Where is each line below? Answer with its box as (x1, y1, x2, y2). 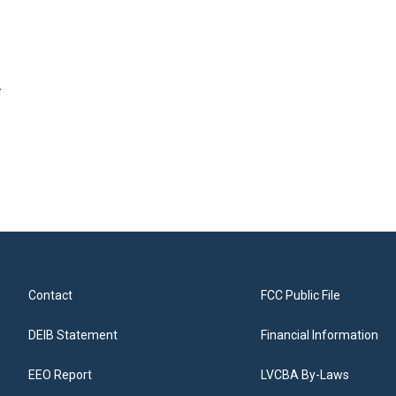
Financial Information (261, 328, 379, 342)
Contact (28, 288, 72, 302)
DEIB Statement (28, 328, 118, 342)
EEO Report (28, 368, 92, 382)
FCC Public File (261, 288, 341, 302)
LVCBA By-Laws (261, 368, 350, 382)
